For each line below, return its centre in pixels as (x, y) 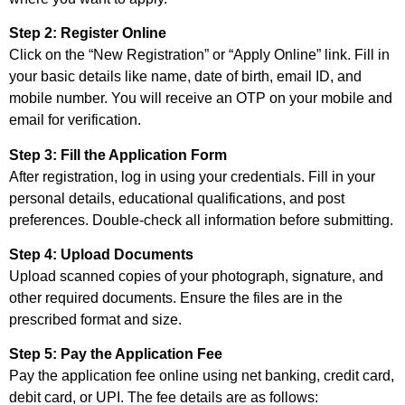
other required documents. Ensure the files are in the (176, 297)
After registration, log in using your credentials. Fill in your (192, 176)
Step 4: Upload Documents (101, 254)
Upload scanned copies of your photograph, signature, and (196, 276)
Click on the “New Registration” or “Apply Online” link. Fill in (199, 55)
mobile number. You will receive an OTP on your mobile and (201, 99)
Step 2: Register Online (88, 33)
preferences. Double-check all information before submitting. (201, 220)
